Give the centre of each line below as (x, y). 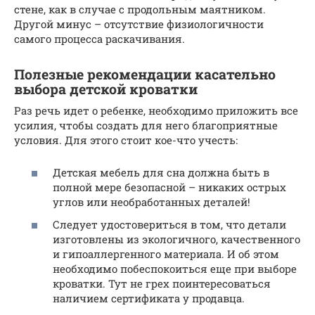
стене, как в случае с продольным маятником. (140, 9)
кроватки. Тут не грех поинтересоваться (162, 283)
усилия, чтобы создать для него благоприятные (146, 125)
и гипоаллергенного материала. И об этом (166, 253)
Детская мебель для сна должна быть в (161, 172)
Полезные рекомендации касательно (145, 74)
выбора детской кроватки (106, 89)
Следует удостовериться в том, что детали (169, 224)
